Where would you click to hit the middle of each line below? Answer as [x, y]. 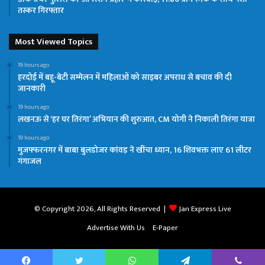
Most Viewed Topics [54, 41]
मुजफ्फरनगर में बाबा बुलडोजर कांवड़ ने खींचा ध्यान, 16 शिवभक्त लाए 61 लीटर [135, 150]
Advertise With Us [116, 227]
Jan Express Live [205, 209]
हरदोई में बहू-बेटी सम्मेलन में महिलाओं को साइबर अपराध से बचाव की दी [125, 77]
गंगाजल [30, 161]
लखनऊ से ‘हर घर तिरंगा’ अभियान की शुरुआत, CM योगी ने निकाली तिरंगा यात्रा [136, 119]
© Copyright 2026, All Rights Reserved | [101, 209]
